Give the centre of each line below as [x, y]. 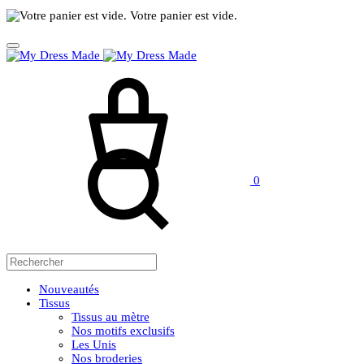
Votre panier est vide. [182, 16]
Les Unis [94, 345]
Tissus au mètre [110, 317]
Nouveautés [69, 290]
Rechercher [35, 134]
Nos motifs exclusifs [123, 331]
